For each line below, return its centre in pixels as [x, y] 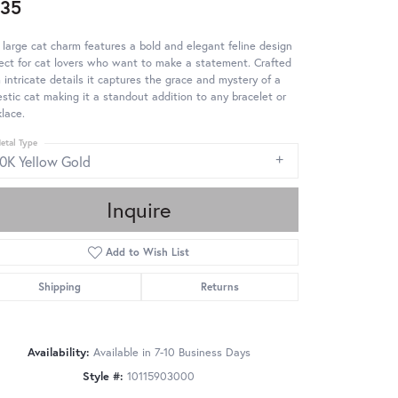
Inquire [139, 209]
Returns [219, 286]
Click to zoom [237, 380]
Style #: [103, 376]
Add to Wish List [148, 251]
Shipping [60, 286]
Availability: [58, 352]
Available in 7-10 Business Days [171, 352]
